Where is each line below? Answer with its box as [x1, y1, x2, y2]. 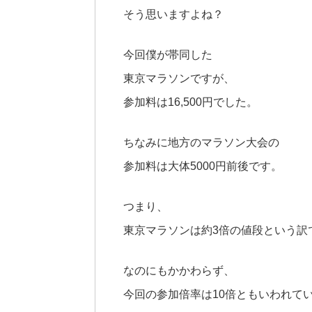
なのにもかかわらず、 [123, 264, 235, 276]
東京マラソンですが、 [123, 72, 235, 84]
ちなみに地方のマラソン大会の [123, 136, 279, 148]
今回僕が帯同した [123, 48, 212, 61]
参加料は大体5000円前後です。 [123, 159, 282, 172]
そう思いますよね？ [123, 8, 224, 20]
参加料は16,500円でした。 [123, 95, 258, 108]
